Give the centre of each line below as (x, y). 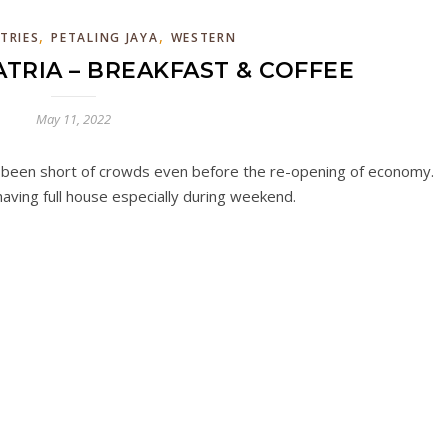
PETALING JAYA (105, 37)
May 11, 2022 (73, 119)
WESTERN (203, 37)
